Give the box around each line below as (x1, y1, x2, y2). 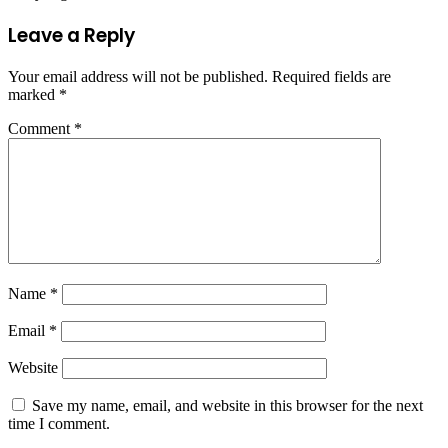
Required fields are (272, 68, 391, 86)
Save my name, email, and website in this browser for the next (32, 397, 423, 415)
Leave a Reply (8, 21, 135, 49)
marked (8, 86, 59, 104)
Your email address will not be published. (8, 68, 268, 86)
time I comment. (8, 415, 110, 433)
